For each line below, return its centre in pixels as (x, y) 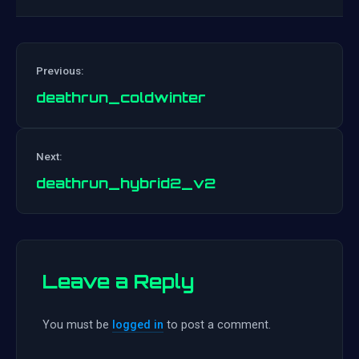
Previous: (60, 71)
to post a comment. (217, 325)
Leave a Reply (118, 282)
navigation (224, 173)
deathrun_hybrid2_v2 (126, 183)
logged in (138, 325)
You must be (77, 325)
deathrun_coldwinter (121, 97)
